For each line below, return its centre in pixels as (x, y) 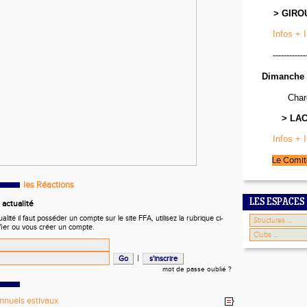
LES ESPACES (277, 202)
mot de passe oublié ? (197, 269)
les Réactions (49, 185)
